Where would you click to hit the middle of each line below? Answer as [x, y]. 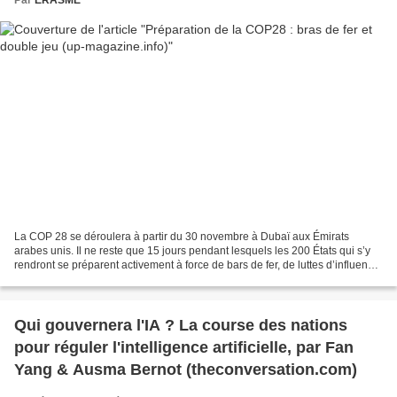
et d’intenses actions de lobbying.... [98, 280]
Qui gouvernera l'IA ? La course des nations [181, 326]
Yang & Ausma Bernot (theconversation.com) [186, 370]
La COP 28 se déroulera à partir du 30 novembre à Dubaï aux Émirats [182, 237]
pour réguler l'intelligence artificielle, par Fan [184, 348]
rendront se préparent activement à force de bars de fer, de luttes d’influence [197, 265]
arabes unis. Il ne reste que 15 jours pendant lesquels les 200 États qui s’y [192, 251]
